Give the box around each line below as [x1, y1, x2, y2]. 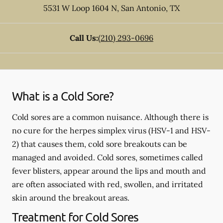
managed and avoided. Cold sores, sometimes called [12, 152, 203, 162]
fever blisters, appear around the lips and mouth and [12, 166, 206, 176]
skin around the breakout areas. [12, 193, 129, 203]
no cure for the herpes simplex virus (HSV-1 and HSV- [12, 125, 211, 135]
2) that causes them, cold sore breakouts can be [12, 139, 187, 149]
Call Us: [70, 33, 98, 43]
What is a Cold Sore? [12, 89, 113, 103]
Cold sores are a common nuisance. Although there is [12, 112, 209, 122]
